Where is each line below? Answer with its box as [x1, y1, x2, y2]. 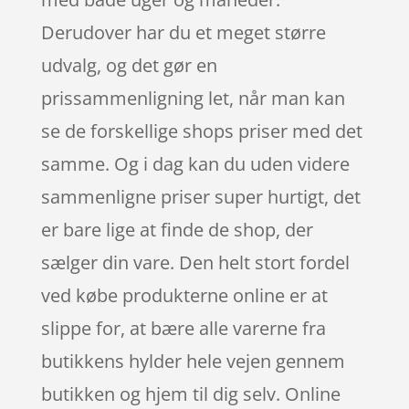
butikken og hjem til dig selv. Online [40, 381, 341, 406]
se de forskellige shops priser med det [40, 118, 362, 143]
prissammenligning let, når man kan [40, 85, 345, 110]
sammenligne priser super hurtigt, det [40, 184, 361, 209]
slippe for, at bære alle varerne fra [40, 315, 326, 341]
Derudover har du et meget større [40, 19, 326, 45]
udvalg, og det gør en [40, 52, 217, 78]
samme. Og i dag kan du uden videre [40, 151, 350, 176]
